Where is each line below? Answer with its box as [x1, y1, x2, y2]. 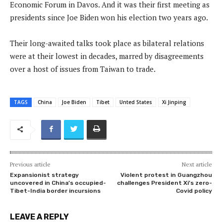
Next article [181, 160, 212, 168]
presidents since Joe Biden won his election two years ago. [10, 12, 208, 22]
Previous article [10, 160, 51, 168]
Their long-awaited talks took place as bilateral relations [10, 38, 204, 48]
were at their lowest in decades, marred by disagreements [10, 51, 204, 61]
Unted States [119, 98, 152, 106]
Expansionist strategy [10, 171, 79, 178]
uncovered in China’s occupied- [10, 179, 106, 186]
